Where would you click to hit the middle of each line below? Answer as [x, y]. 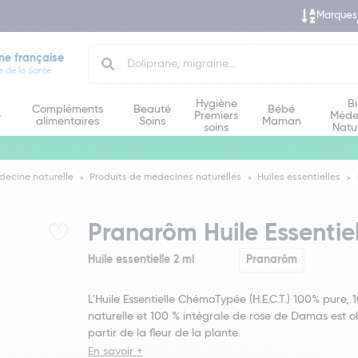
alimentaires [67, 121]
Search [106, 50]
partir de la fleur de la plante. [164, 333]
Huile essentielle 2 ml [141, 260]
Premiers [217, 115]
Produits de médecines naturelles [165, 177]
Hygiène [216, 103]
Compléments [67, 109]
